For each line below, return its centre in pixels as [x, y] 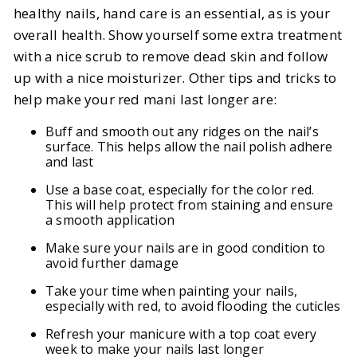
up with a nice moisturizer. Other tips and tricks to [175, 77]
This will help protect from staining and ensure [190, 204]
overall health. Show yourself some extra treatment [178, 34]
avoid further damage [112, 263]
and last [70, 161]
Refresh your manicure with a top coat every [181, 333]
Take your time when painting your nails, [172, 290]
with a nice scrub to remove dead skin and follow [171, 56]
